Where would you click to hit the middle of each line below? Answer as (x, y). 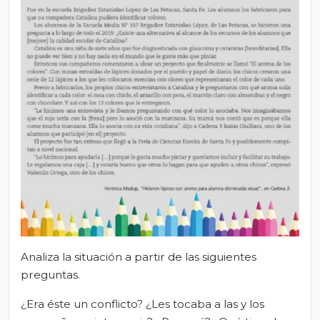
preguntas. (50, 274)
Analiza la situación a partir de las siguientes (139, 256)
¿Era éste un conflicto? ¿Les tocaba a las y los (142, 304)
